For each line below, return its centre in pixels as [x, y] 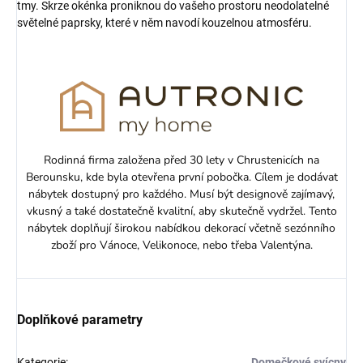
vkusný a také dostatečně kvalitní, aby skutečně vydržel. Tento [181, 211]
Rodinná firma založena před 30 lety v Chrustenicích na [181, 160]
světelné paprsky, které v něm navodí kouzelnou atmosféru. [164, 23]
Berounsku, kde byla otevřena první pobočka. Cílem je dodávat [181, 177]
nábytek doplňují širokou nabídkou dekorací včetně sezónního [181, 228]
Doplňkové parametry [80, 320]
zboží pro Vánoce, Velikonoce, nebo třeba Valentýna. [181, 246]
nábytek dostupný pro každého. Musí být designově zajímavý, [181, 194]
